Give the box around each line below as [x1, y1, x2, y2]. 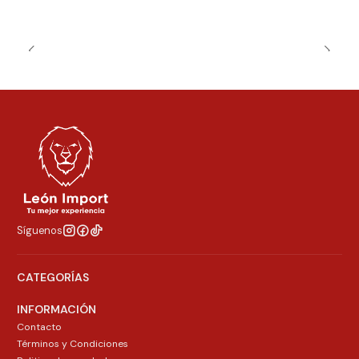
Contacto [17, 321, 62, 334]
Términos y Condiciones [17, 337, 128, 350]
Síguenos [17, 224, 63, 237]
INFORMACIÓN [17, 302, 96, 317]
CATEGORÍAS [17, 270, 89, 285]
